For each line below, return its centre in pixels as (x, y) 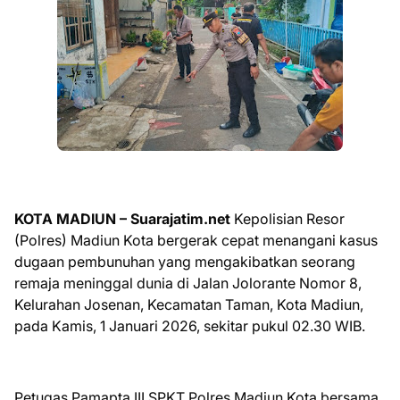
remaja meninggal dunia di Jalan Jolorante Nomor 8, (188, 283)
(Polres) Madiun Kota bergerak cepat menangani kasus (196, 240)
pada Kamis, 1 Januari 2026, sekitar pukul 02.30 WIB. (190, 326)
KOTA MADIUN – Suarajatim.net (122, 219)
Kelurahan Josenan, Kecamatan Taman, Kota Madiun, (189, 304)
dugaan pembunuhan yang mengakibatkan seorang (185, 262)
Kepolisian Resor (287, 219)
